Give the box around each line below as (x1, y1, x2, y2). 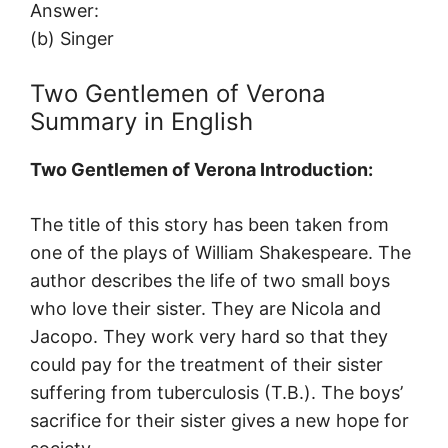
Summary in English (30, 107, 253, 137)
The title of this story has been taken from (30, 214, 389, 236)
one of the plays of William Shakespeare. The (30, 242, 411, 264)
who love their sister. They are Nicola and (30, 298, 381, 320)
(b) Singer (30, 28, 114, 50)
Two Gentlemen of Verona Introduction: (30, 159, 373, 181)
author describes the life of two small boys (30, 270, 390, 292)
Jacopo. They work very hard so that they (30, 326, 388, 348)
